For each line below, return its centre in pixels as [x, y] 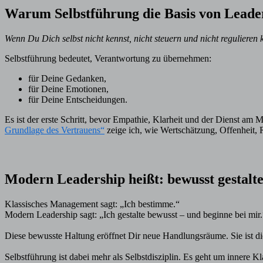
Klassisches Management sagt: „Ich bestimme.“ [92, 204]
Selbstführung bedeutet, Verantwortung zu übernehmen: [108, 58]
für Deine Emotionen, [68, 89]
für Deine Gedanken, [67, 78]
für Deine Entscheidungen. [78, 99]
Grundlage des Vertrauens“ [55, 130]
